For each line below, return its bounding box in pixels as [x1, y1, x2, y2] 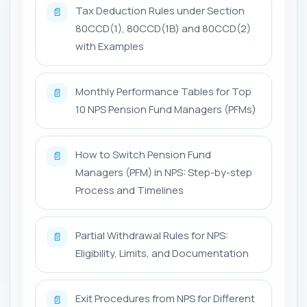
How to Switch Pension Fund [75, 147, 211, 162]
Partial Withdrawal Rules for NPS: [75, 228, 228, 243]
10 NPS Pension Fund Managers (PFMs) [75, 101, 256, 116]
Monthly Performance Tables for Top [75, 84, 251, 99]
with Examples [75, 38, 144, 53]
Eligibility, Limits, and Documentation [75, 245, 249, 260]
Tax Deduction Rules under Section [75, 3, 245, 18]
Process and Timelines [75, 182, 184, 197]
